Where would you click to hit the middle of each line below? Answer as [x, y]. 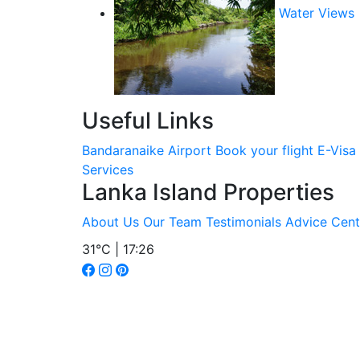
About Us [110, 222]
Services [108, 170]
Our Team [172, 222]
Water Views [317, 13]
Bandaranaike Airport [147, 150]
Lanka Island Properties [208, 192]
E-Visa [337, 150]
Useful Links [148, 121]
